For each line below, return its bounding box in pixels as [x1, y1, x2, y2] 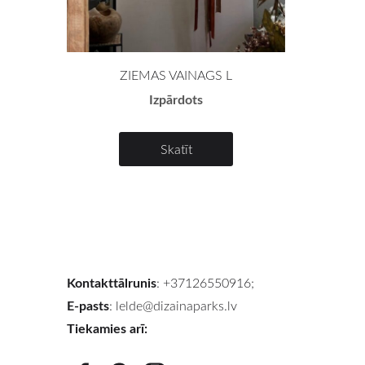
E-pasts [67, 296, 109, 315]
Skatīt [160, 139, 192, 158]
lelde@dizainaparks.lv [116, 297, 237, 315]
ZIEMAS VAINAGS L [120, 65, 233, 84]
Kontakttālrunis [67, 273, 156, 292]
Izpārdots [149, 89, 204, 108]
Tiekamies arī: [67, 319, 147, 338]
